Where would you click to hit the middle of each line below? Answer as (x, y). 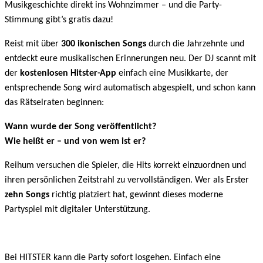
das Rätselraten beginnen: (54, 103)
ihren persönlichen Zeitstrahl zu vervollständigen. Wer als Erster (127, 181)
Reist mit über (33, 44)
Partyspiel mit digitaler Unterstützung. (77, 210)
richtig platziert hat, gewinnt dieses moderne (136, 195)
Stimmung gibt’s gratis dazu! (59, 20)
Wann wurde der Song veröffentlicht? (80, 127)
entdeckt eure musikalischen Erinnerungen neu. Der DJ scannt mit (130, 59)
